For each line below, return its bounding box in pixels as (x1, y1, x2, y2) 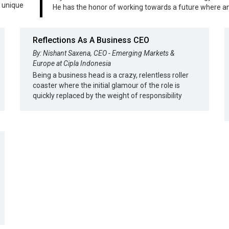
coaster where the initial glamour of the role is (33, 81, 180, 89)
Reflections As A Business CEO (33, 35, 149, 45)
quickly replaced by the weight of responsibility (33, 91, 182, 100)
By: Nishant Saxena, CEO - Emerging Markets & (33, 49, 174, 57)
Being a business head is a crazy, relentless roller (33, 71, 189, 79)
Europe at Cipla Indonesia (33, 59, 111, 67)
